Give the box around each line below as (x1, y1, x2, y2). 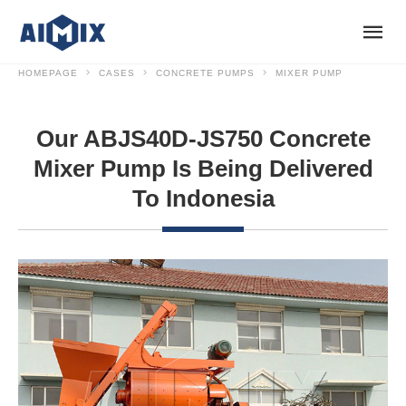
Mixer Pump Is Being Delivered (33, 155, 373, 183)
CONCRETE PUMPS (156, 68, 255, 78)
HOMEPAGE (18, 68, 78, 78)
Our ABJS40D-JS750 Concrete (35, 125, 371, 153)
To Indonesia (131, 185, 275, 213)
